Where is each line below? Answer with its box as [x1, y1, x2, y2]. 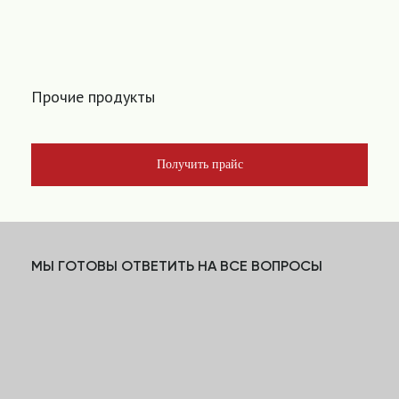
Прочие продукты [31, 86, 155, 108]
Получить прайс [156, 158, 243, 172]
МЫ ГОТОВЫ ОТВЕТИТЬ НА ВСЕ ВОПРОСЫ [31, 257, 322, 275]
